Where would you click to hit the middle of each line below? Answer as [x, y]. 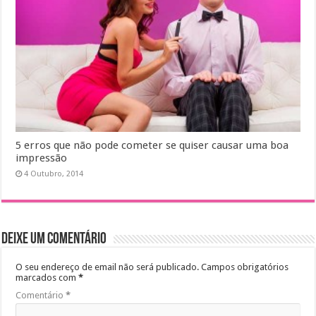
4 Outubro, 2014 [54, 174]
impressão [42, 158]
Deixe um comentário [54, 240]
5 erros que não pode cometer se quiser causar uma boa [152, 146]
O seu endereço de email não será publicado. [108, 267]
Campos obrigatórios [245, 267]
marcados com [47, 278]
